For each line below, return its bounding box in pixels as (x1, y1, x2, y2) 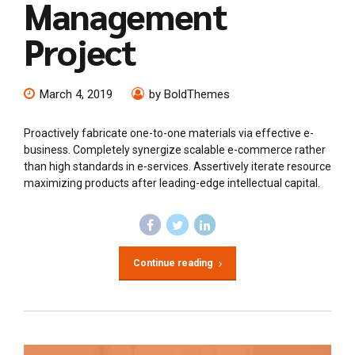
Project (24, 28, 136, 74)
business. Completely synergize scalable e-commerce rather (24, 143, 326, 156)
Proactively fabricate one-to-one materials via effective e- (24, 126, 314, 139)
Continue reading (132, 258, 213, 269)
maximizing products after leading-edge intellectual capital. (24, 176, 320, 189)
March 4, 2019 (40, 86, 113, 101)
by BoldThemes (149, 86, 230, 101)
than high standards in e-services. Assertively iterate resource (24, 159, 331, 173)
